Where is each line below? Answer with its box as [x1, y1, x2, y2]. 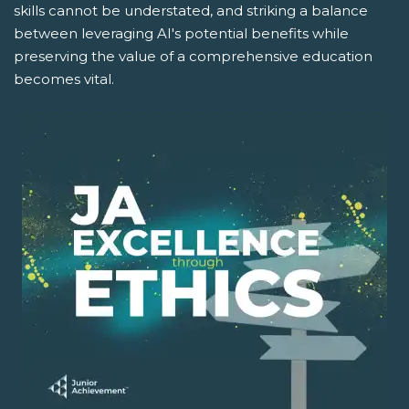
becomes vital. [14, 70, 114, 88]
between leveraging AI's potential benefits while [14, 25, 349, 42]
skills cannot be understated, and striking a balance [14, 2, 368, 19]
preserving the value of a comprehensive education [14, 47, 372, 65]
